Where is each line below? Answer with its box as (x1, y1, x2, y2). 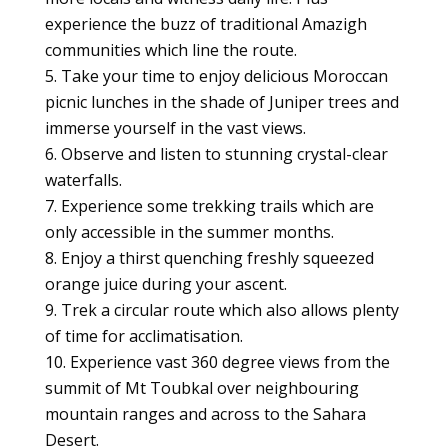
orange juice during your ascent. (44, 272, 287, 295)
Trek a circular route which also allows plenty (60, 298, 399, 321)
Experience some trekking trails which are (60, 194, 374, 217)
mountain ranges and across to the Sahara (44, 402, 366, 425)
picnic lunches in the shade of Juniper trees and (44, 90, 399, 113)
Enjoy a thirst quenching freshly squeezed (60, 246, 374, 269)
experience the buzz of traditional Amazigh (44, 12, 367, 35)
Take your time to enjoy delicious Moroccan (60, 64, 388, 87)
